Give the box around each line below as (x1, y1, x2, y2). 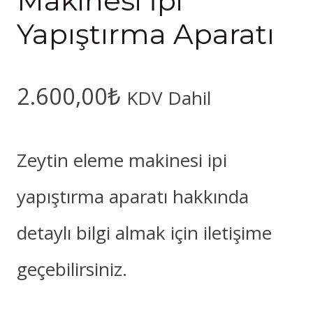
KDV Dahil (126, 85, 211, 111)
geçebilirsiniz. (17, 256, 127, 282)
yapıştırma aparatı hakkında (17, 183, 249, 209)
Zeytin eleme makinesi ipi (17, 147, 227, 173)
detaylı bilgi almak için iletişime (17, 219, 272, 245)
